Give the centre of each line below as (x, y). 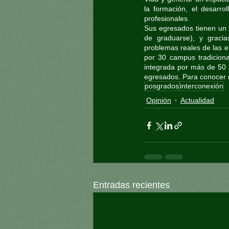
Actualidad (197, 100)
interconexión (202, 86)
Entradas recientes (131, 185)
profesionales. (167, 18)
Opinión (159, 100)
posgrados (162, 86)
